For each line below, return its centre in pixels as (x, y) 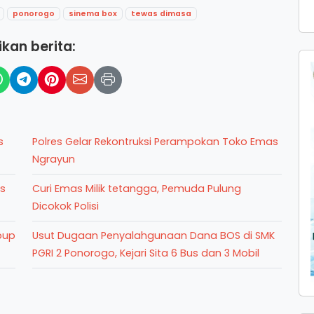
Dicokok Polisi (66, 206)
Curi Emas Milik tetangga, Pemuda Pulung (137, 188)
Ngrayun (54, 159)
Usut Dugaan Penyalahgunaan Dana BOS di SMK (153, 235)
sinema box (93, 13)
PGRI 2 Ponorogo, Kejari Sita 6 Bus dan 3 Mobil (146, 253)
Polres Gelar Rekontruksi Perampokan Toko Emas (155, 141)
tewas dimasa (162, 13)
